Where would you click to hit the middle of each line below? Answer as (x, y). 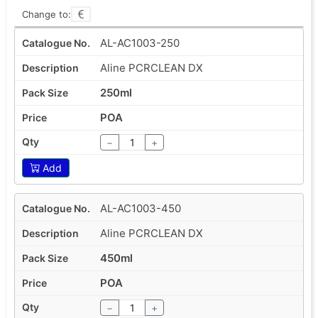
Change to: (46, 14)
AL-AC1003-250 (140, 43)
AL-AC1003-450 (141, 208)
